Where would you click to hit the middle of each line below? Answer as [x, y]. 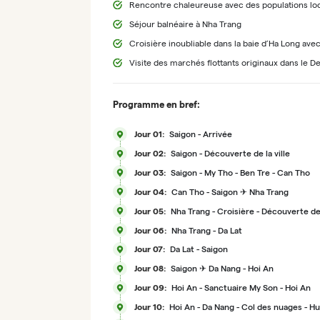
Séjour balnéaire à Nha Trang [186, 24]
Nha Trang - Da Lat [206, 230]
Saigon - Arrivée [200, 134]
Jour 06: [150, 230]
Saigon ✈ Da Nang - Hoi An [222, 269]
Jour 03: [150, 172]
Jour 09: [150, 288]
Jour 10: [149, 307]
